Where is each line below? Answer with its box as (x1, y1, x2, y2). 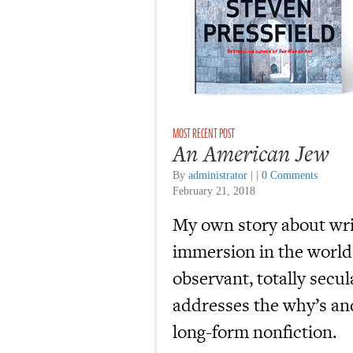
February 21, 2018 (173, 185, 255, 197)
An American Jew (173, 138, 329, 169)
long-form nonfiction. (173, 319, 336, 344)
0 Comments (262, 169, 318, 181)
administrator (188, 169, 247, 181)
